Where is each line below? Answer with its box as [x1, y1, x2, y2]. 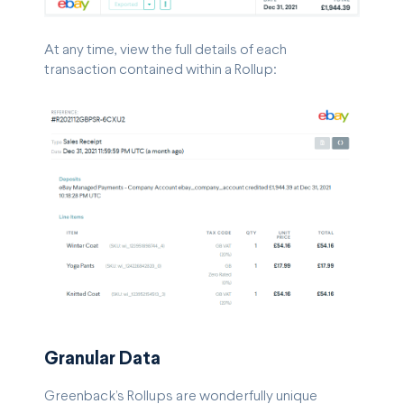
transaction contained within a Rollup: [44, 62, 277, 77]
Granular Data [44, 350, 161, 369]
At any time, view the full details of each [44, 42, 287, 57]
